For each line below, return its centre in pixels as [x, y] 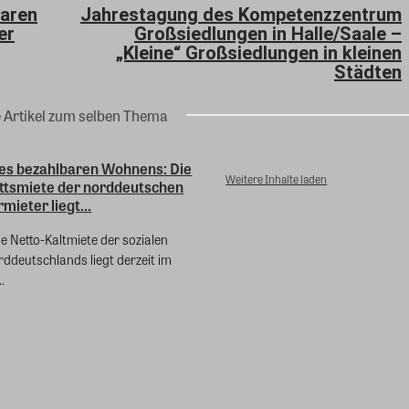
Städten [367, 73]
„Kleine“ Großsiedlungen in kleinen [258, 53]
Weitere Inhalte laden [277, 179]
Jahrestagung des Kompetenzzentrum [241, 15]
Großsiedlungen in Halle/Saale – [267, 34]
